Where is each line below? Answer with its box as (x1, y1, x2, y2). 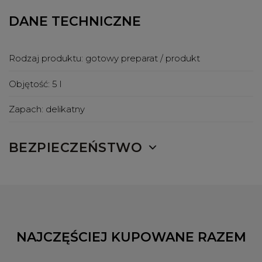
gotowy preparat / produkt (85, 52, 200, 64)
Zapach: (9, 103, 46, 115)
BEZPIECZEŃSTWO (9, 139, 143, 156)
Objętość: (9, 78, 52, 89)
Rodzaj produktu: (9, 52, 85, 64)
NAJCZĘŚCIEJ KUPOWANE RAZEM (16, 229, 246, 245)
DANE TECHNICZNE (9, 13, 141, 30)
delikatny (46, 103, 85, 115)
